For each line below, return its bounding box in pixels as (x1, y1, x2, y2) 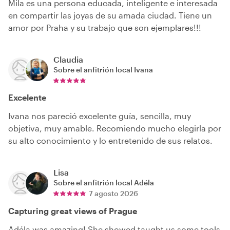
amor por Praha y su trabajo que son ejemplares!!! (8, 23, 201, 33)
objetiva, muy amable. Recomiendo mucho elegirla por (8, 123, 221, 133)
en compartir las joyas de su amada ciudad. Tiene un (8, 10, 212, 21)
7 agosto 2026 (89, 189, 138, 198)
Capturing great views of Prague (8, 206, 137, 216)
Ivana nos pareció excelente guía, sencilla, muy (8, 111, 191, 121)
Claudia (53, 54, 83, 65)
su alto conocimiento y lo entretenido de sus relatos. (8, 136, 213, 146)
